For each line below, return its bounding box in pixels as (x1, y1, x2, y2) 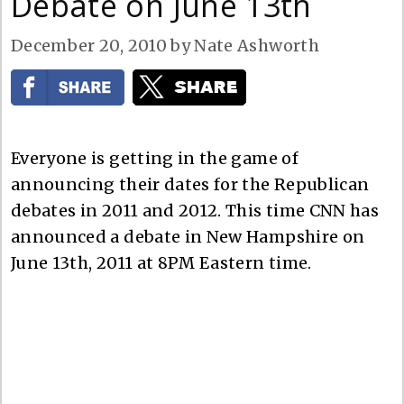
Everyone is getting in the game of (11, 147, 298, 169)
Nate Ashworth (194, 34, 319, 56)
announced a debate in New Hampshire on (11, 225, 365, 247)
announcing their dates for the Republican (11, 173, 370, 195)
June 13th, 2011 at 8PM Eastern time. (11, 252, 312, 273)
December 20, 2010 (11, 34, 167, 56)
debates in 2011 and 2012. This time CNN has (11, 199, 380, 221)
